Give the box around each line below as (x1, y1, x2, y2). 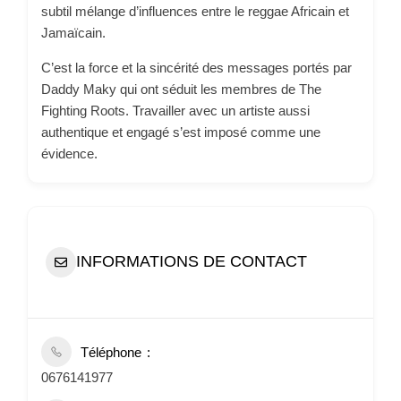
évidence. (41, 145, 98, 161)
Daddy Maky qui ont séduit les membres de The (41, 81, 321, 97)
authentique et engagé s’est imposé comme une (41, 124, 320, 140)
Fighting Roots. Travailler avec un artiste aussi (41, 102, 310, 118)
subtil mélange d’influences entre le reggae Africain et (41, 3, 349, 19)
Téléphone (81, 344, 141, 360)
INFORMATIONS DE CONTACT (76, 252, 307, 271)
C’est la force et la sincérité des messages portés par (41, 59, 352, 75)
